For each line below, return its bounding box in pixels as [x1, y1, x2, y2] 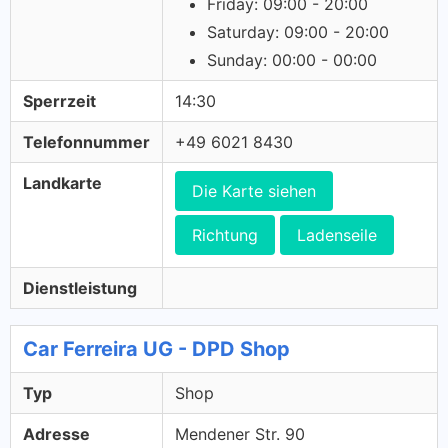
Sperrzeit [23, 91, 96, 111]
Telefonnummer [23, 132, 150, 152]
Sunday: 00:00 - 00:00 [207, 50, 377, 70]
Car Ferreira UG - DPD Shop [23, 337, 290, 361]
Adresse [23, 424, 90, 444]
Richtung [192, 225, 258, 245]
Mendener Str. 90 [175, 424, 305, 444]
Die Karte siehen [192, 181, 316, 201]
